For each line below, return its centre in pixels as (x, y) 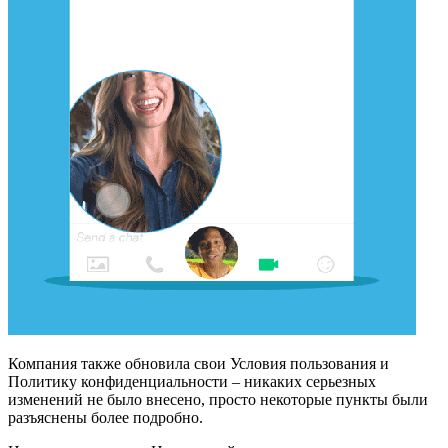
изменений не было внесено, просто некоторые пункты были (218, 399)
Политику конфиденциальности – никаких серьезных (192, 381)
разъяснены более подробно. (105, 417)
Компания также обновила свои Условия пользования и (198, 363)
